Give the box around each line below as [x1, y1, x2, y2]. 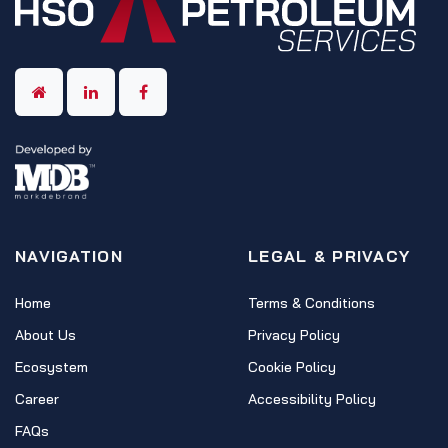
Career [15, 390, 59, 409]
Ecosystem [15, 358, 88, 377]
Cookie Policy [248, 358, 336, 377]
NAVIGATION [15, 246, 123, 267]
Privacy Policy [248, 326, 340, 345]
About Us [15, 326, 76, 345]
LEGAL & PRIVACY [248, 246, 411, 267]
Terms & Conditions [248, 294, 375, 313]
